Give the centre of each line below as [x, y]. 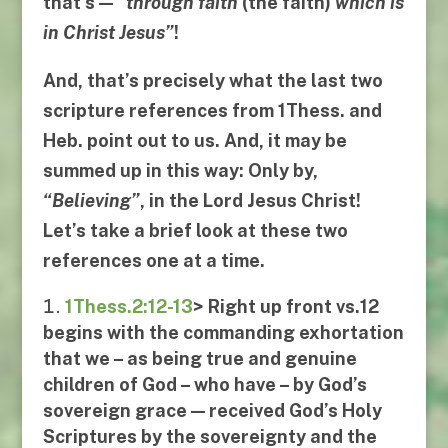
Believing [91, 201]
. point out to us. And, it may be [212, 141]
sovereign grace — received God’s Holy [212, 411]
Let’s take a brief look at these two [195, 231]
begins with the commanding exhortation [223, 333]
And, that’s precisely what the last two [212, 81]
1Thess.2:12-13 [128, 307]
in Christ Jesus [103, 33]
